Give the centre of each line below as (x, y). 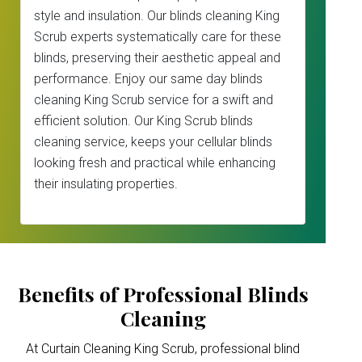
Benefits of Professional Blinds (163, 294)
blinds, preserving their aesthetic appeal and (157, 58)
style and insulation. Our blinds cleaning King (157, 16)
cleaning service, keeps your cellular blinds (153, 142)
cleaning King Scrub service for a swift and (154, 100)
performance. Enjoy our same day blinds (148, 79)
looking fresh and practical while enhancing (155, 163)
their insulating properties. (106, 184)
